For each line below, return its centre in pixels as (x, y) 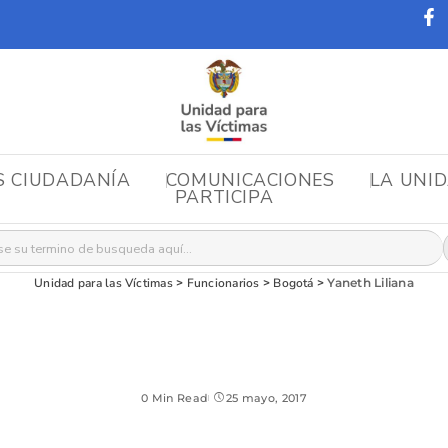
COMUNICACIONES (250, 179)
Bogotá (293, 283)
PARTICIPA (224, 197)
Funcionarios (223, 283)
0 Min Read (174, 398)
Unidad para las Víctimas (103, 283)
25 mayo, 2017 (266, 398)
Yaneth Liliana (370, 283)
